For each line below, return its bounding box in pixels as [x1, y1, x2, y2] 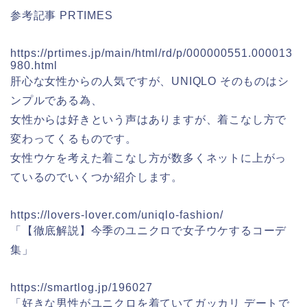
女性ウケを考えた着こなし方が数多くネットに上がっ [10, 152, 287, 164]
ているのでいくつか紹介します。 [10, 171, 184, 184]
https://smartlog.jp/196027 [10, 282, 153, 294]
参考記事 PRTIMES [10, 10, 125, 22]
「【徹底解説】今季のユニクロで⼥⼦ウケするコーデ [10, 225, 287, 237]
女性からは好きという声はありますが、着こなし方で [10, 114, 287, 126]
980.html [10, 60, 58, 72]
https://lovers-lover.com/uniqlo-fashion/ [10, 209, 223, 221]
